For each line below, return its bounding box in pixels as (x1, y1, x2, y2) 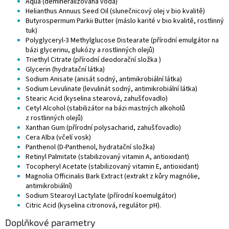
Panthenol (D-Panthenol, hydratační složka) (26, 142, 155, 153)
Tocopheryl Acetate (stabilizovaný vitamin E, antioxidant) (26, 162, 199, 172)
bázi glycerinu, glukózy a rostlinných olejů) (26, 45, 154, 56)
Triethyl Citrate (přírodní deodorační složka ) (26, 55, 161, 65)
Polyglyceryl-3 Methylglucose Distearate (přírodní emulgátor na (26, 35, 219, 46)
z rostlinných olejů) (26, 113, 83, 124)
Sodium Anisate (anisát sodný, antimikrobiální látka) (26, 74, 182, 85)
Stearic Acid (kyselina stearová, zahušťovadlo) (26, 94, 168, 104)
